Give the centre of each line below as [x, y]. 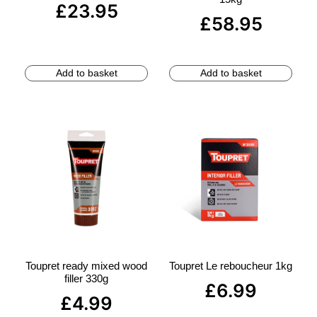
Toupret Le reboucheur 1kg [231, 265]
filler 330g [86, 278]
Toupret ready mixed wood [86, 265]
